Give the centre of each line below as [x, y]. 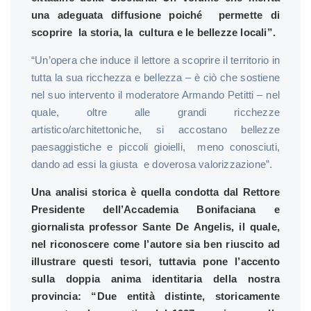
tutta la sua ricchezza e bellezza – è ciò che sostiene [155, 77]
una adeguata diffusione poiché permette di [155, 15]
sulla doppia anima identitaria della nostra [155, 278]
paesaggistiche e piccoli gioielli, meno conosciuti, [155, 146]
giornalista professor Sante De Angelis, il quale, [155, 226]
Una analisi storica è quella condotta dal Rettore [155, 192]
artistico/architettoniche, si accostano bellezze [155, 129]
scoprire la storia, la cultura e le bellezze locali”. [154, 32]
